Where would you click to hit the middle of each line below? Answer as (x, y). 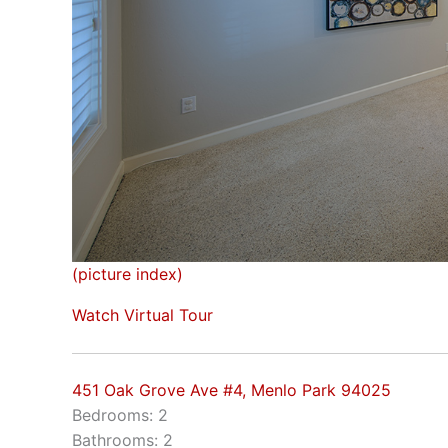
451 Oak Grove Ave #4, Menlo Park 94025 (231, 390)
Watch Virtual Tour (142, 314)
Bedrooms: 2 (120, 415)
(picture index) (127, 273)
